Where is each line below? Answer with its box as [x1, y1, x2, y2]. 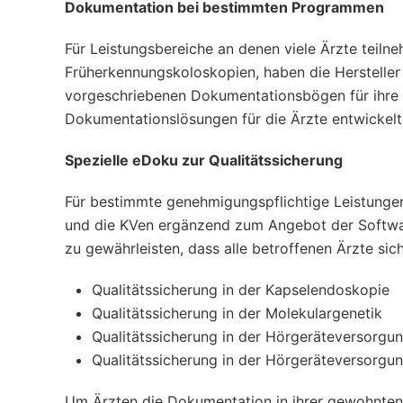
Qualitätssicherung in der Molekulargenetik [92, 304, 382, 322]
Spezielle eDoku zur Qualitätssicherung [65, 151, 343, 169]
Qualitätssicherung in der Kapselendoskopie [92, 281, 390, 299]
